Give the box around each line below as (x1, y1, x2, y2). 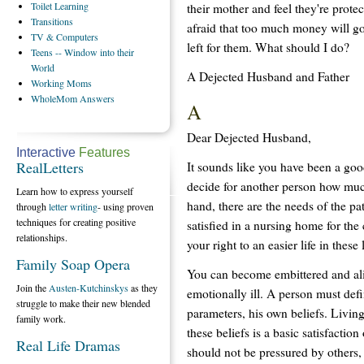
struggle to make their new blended (16, 297, 150, 310)
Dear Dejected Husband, (187, 128, 311, 145)
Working (31, 76, 67, 89)
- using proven (97, 200, 154, 213)
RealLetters (16, 158, 84, 177)
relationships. (16, 231, 67, 244)
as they (128, 281, 158, 294)
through (16, 200, 49, 213)
